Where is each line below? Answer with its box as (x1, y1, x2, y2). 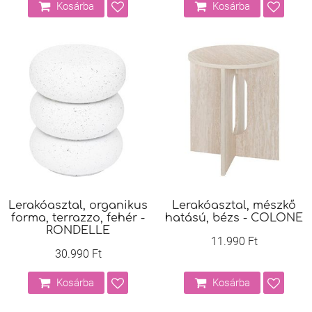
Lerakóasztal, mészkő (172, 199, 296, 212)
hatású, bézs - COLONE (165, 212, 303, 224)
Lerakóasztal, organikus (8, 199, 148, 212)
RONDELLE (46, 224, 110, 237)
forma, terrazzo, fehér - (11, 212, 145, 224)
